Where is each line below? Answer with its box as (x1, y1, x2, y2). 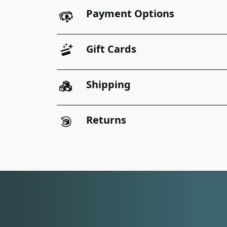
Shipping (86, 78, 131, 92)
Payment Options (86, 7, 174, 21)
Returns (86, 113, 126, 127)
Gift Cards (86, 42, 136, 56)
